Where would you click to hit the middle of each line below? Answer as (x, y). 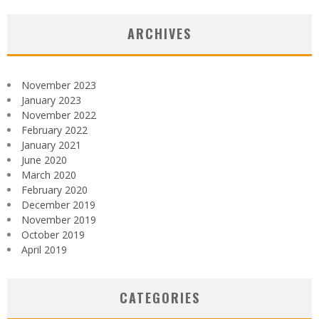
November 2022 (59, 115)
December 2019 (58, 205)
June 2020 (44, 160)
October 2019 (53, 235)
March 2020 (49, 175)
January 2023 (51, 100)
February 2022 (54, 130)
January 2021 (51, 145)
